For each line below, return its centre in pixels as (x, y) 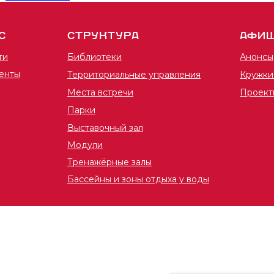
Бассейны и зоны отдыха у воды (138, 179)
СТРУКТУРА (103, 36)
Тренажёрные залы (109, 162)
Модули (85, 145)
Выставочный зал (105, 128)
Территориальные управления (134, 75)
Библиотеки (94, 57)
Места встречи (100, 92)
